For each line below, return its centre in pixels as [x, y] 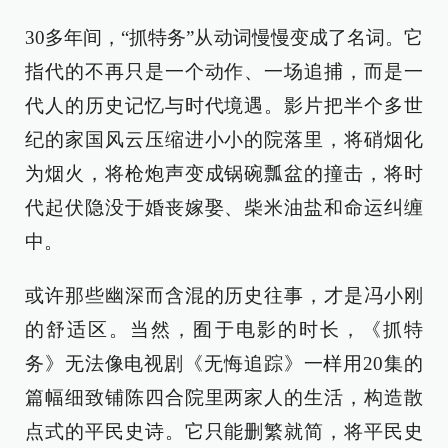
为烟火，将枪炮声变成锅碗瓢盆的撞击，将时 [224, 173]
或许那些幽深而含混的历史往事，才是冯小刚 [224, 295]
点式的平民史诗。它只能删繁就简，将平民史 [224, 431]
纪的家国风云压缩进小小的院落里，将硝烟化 [224, 139]
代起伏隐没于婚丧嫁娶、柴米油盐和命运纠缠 [224, 207]
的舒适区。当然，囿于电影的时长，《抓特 [224, 329]
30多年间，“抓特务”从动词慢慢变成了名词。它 [224, 37]
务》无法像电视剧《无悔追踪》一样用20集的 [224, 363]
